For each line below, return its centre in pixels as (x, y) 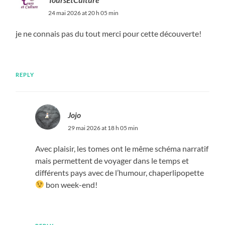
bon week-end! (71, 184)
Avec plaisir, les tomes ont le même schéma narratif (122, 148)
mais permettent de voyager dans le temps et (112, 160)
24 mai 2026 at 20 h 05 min (84, 13)
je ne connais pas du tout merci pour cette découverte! (109, 33)
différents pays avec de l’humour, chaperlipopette (119, 172)
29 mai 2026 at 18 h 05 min (103, 128)
